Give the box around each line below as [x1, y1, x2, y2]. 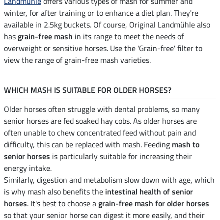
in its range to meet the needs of [73, 30, 184, 43]
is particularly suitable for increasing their [50, 150, 192, 163]
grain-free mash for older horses [98, 197, 209, 210]
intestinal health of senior [105, 186, 193, 198]
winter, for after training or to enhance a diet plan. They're [4, 7, 198, 19]
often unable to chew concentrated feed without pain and [4, 127, 196, 139]
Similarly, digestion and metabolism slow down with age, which [4, 174, 215, 186]
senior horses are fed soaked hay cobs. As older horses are [4, 115, 197, 127]
